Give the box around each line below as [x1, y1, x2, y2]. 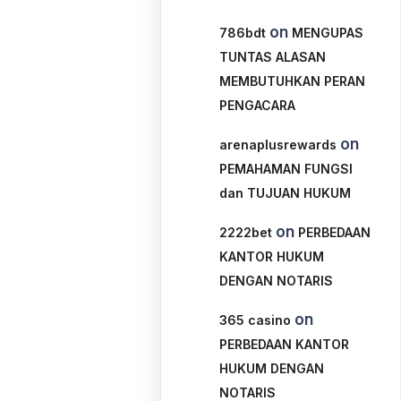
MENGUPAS [292, 25, 364, 40]
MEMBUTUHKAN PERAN [219, 73, 366, 89]
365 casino [219, 312, 292, 328]
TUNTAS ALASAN [219, 49, 327, 64]
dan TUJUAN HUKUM [219, 185, 352, 200]
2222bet [219, 225, 273, 240]
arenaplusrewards [219, 137, 337, 152]
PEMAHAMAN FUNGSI [219, 161, 354, 176]
